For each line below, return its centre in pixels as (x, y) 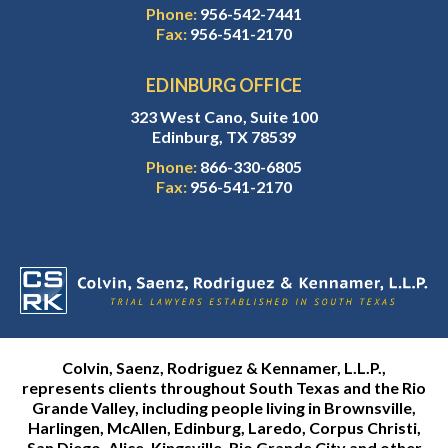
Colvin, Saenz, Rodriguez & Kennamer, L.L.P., (224, 368)
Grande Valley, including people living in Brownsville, (224, 408)
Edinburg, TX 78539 (224, 137)
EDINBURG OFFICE (224, 85)
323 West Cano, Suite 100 (224, 117)
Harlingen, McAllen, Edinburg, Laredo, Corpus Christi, (224, 428)
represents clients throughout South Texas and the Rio (224, 388)
